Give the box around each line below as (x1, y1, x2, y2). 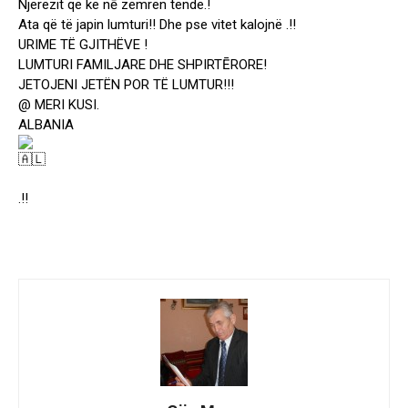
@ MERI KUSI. (18, 97, 99, 114)
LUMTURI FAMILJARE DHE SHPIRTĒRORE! (18, 56, 267, 74)
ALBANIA (18, 117, 74, 134)
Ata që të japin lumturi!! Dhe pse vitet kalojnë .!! (18, 16, 296, 34)
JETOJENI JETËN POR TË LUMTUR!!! (18, 76, 234, 94)
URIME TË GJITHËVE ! (18, 36, 148, 54)
